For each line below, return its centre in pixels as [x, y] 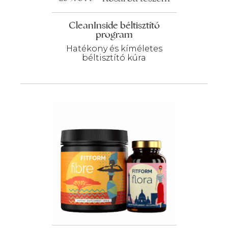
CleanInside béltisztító [114, 25]
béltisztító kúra [114, 58]
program [114, 34]
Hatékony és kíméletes [114, 49]
